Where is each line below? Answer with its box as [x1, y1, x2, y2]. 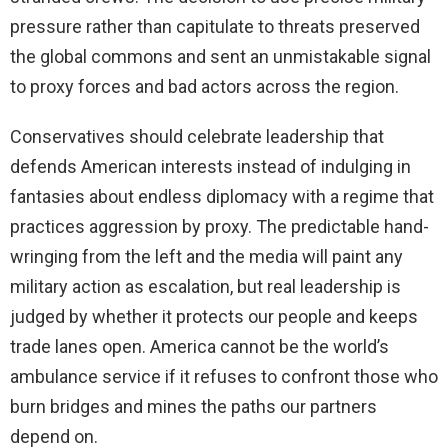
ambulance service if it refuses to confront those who [10, 366, 438, 388]
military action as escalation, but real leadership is [10, 276, 401, 298]
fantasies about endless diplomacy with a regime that [10, 186, 434, 208]
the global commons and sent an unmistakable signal [10, 46, 431, 68]
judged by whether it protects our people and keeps [10, 306, 418, 328]
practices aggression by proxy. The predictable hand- [10, 216, 429, 238]
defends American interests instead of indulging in [10, 156, 411, 178]
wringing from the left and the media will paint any [10, 246, 403, 268]
